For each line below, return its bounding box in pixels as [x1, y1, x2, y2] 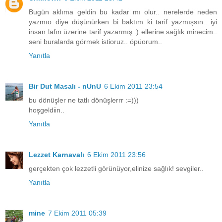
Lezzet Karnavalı [29, 150, 84, 159]
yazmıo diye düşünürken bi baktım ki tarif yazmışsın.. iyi [29, 17, 217, 26]
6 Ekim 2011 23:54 [104, 82, 163, 90]
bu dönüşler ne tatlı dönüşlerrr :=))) [29, 96, 139, 104]
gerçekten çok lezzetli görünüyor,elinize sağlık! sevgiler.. [29, 164, 204, 172]
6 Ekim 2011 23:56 [87, 150, 146, 159]
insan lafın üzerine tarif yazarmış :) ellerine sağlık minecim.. [29, 27, 217, 36]
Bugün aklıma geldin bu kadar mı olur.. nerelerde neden [29, 7, 217, 16]
